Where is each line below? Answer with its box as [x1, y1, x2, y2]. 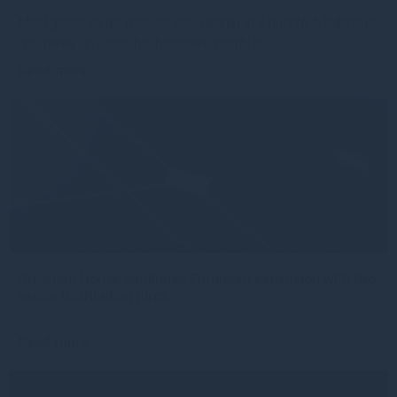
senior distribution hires [18, 287, 168, 305]
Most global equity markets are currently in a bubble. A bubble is [18, 14, 375, 32]
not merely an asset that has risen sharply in [18, 35, 264, 52]
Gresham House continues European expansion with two [18, 270, 377, 288]
